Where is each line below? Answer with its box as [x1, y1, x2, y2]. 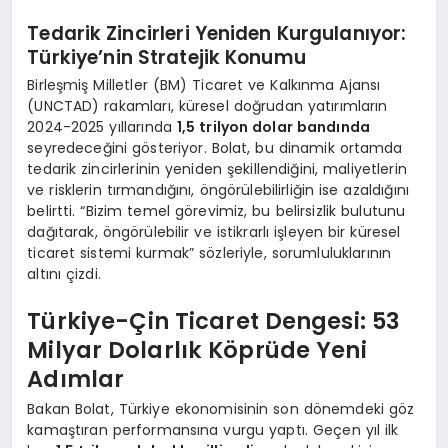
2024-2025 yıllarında [27, 116, 177, 137]
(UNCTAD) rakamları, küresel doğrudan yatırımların [27, 95, 388, 116]
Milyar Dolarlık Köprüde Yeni [27, 334, 367, 367]
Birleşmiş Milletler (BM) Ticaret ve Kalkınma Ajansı [27, 74, 381, 95]
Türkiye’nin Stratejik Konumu [27, 44, 306, 72]
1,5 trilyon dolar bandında [176, 116, 371, 137]
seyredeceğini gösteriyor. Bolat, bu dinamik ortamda [27, 137, 403, 158]
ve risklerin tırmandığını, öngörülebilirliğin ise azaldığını [27, 179, 409, 200]
